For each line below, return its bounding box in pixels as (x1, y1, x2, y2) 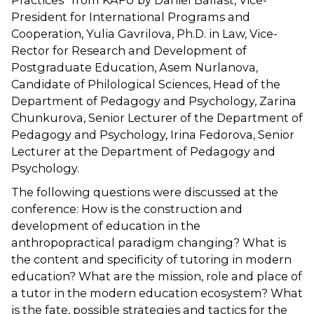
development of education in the (11, 219, 200, 233)
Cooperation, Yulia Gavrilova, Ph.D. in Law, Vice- (11, 27, 278, 41)
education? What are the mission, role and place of (11, 269, 302, 283)
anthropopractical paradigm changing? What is (11, 235, 286, 250)
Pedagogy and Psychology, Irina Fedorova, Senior (11, 128, 294, 142)
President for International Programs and (11, 10, 250, 24)
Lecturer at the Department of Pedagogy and (11, 144, 275, 158)
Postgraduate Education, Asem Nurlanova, (11, 60, 258, 74)
